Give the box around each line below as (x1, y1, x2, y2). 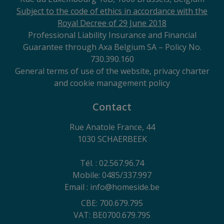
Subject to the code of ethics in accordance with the (16, 5, 207, 16)
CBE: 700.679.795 (81, 197, 143, 208)
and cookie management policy (54, 77, 170, 88)
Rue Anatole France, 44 (69, 121, 155, 132)
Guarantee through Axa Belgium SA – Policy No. (22, 41, 201, 52)
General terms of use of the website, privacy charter (14, 65, 209, 76)
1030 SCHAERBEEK (77, 133, 147, 144)
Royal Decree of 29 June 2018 (57, 17, 166, 28)
